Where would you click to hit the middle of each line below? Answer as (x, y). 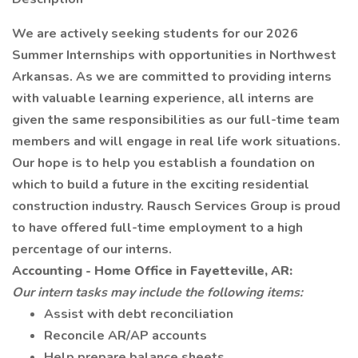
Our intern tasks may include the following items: (157, 292)
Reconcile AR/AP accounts (125, 336)
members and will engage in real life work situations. (176, 141)
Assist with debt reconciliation (139, 314)
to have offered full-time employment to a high (157, 228)
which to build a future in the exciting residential (161, 185)
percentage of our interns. (92, 249)
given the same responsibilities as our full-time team (176, 120)
